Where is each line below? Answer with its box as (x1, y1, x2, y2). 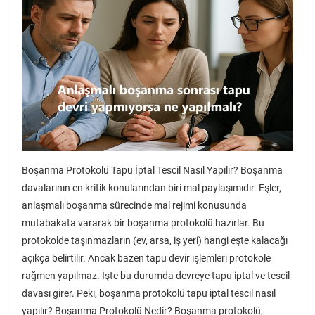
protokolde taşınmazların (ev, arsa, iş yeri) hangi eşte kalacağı (22, 235, 288, 247)
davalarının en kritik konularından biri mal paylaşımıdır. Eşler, (22, 182, 281, 194)
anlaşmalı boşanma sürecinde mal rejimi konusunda (22, 200, 247, 212)
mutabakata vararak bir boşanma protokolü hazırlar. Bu (22, 217, 264, 229)
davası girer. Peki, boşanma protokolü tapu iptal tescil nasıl (22, 288, 276, 300)
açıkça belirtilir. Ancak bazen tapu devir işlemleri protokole (22, 252, 271, 264)
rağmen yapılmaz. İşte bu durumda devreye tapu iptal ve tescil (22, 270, 290, 282)
